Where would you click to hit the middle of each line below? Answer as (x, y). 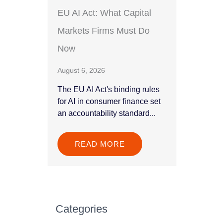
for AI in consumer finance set (109, 102)
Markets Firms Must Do (104, 31)
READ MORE (100, 144)
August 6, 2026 (81, 71)
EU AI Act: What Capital (104, 13)
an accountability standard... (107, 113)
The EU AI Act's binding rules (109, 90)
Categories (82, 209)
